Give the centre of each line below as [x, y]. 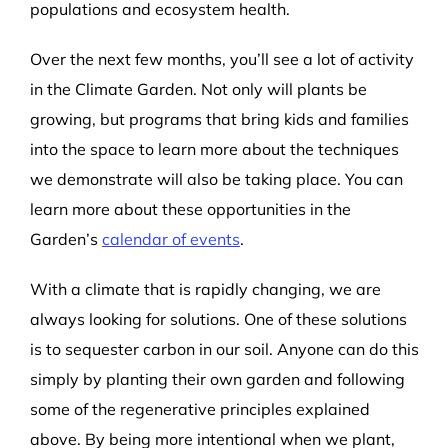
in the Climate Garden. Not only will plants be [198, 88]
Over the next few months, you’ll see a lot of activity [221, 58]
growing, [62, 118]
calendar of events [170, 238]
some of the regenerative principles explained [199, 408]
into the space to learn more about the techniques [214, 148]
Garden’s [65, 238]
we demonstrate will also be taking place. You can [216, 178]
